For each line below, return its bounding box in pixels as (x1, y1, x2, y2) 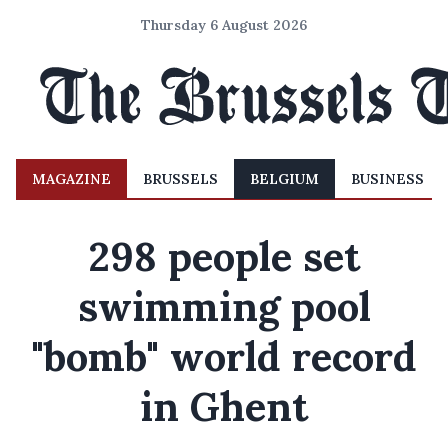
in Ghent (140, 381, 308, 432)
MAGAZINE (32, 170, 111, 188)
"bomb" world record (31, 331, 417, 382)
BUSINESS (351, 170, 424, 188)
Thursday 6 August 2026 (141, 16, 307, 34)
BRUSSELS (143, 170, 218, 188)
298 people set (88, 231, 360, 282)
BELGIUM (250, 170, 319, 188)
